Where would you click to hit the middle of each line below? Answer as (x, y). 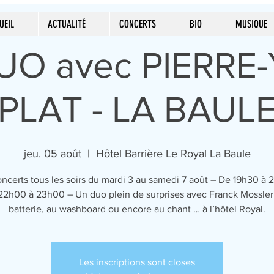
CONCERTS (138, 24)
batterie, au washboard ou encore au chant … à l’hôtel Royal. (137, 209)
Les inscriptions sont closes (137, 262)
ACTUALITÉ (67, 24)
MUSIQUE (251, 24)
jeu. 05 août (52, 154)
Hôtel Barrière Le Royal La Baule (173, 154)
